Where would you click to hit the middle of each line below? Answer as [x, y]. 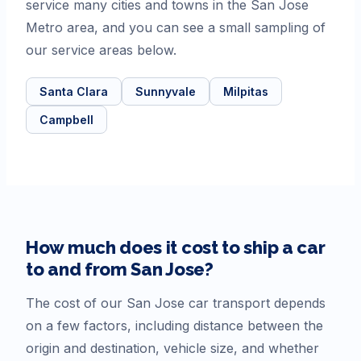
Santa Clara [74, 91]
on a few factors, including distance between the [174, 325]
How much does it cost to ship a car [176, 247]
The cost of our [76, 303]
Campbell [66, 119]
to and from [79, 269]
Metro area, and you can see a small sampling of [176, 27]
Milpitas [246, 91]
